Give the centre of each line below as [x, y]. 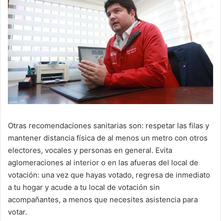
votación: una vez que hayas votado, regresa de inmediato [109, 175]
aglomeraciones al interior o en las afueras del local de [103, 162]
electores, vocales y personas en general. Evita [90, 150]
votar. [18, 212]
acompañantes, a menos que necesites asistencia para [103, 199]
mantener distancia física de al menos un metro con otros [108, 138]
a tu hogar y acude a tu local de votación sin [84, 187]
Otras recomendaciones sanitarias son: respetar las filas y [109, 125]
